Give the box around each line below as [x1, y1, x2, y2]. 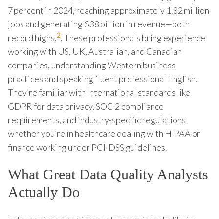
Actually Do [8, 183, 80, 200]
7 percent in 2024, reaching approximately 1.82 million [8, 4, 209, 16]
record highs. [8, 32, 57, 43]
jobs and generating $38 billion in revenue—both [8, 18, 190, 29]
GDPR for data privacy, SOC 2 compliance [8, 100, 164, 111]
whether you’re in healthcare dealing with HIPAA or [8, 128, 200, 139]
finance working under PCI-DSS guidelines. [8, 141, 167, 153]
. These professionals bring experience [61, 32, 205, 43]
